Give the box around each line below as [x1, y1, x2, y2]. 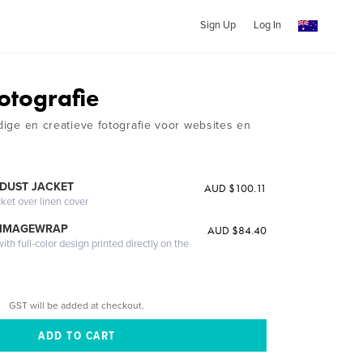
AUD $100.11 [203, 181, 267, 195]
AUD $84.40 [207, 223, 267, 237]
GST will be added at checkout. [9, 299, 145, 311]
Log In [253, 19, 281, 32]
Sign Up [199, 19, 236, 32]
